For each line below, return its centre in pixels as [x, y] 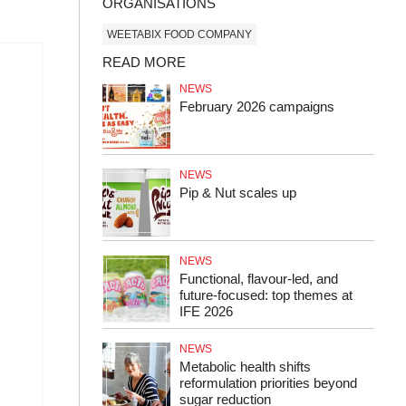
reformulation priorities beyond [268, 383]
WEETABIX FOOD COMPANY [179, 34]
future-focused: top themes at [266, 295]
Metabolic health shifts [245, 367]
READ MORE [144, 62]
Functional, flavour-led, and [259, 279]
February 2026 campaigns [257, 106]
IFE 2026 [206, 311]
